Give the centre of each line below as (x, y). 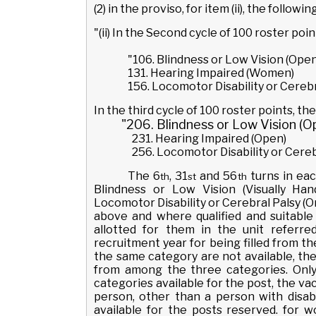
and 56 (217, 176)
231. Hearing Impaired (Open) (207, 138)
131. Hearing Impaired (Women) (211, 73)
